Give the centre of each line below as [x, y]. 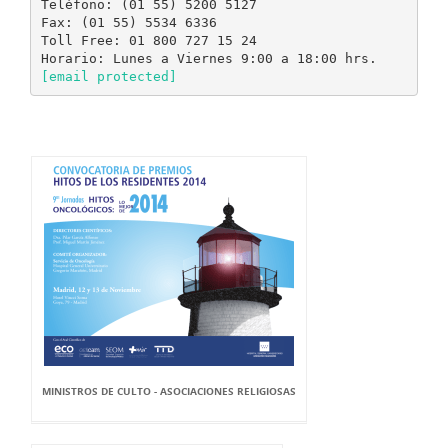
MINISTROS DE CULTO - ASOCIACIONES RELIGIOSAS [169, 391]
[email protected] [108, 76]
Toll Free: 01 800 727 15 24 [148, 40]
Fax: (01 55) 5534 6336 [128, 22]
